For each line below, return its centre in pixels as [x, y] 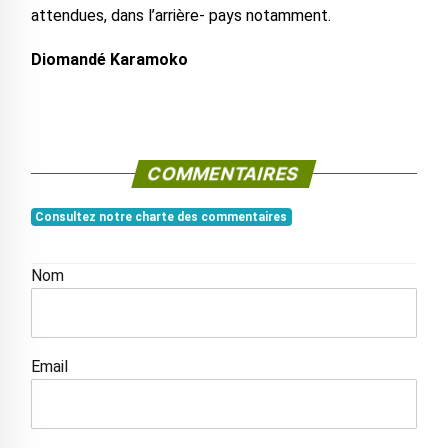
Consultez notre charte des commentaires [161, 217]
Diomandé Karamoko [109, 60]
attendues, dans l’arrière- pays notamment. [180, 16]
